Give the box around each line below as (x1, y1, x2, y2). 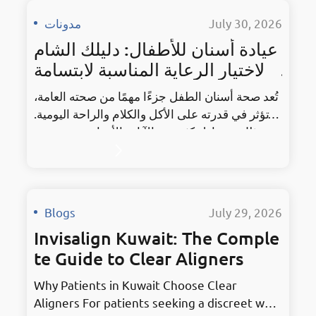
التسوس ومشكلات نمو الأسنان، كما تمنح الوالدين (34, 194, 274, 209)
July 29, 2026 (209, 205, 282, 219)
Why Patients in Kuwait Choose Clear (34, 277, 237, 292)
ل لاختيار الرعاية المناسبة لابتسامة (34, 58, 281, 80)
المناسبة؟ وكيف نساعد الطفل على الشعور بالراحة (34, 159, 280, 174)
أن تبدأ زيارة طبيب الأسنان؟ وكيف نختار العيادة (34, 141, 262, 156)
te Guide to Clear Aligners (34, 247, 243, 269)
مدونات (44, 16, 81, 30)
